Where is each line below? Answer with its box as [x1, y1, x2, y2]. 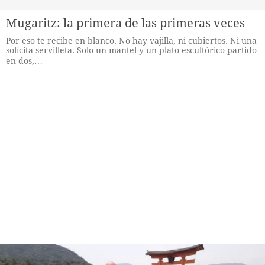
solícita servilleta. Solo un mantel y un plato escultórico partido [6, 46, 257, 55]
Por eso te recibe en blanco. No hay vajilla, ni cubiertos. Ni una [6, 36, 257, 46]
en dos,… [6, 56, 43, 66]
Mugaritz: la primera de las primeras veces [6, 16, 245, 30]
